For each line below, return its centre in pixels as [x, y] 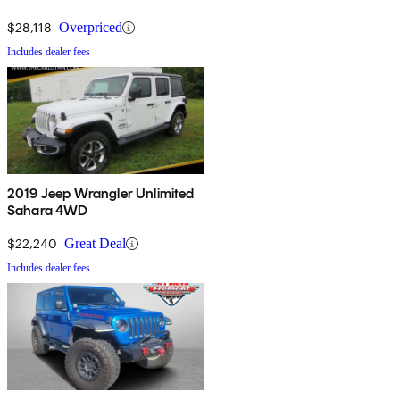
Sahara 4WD [48, 211]
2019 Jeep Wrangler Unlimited [101, 194]
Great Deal [95, 244]
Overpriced [91, 28]
